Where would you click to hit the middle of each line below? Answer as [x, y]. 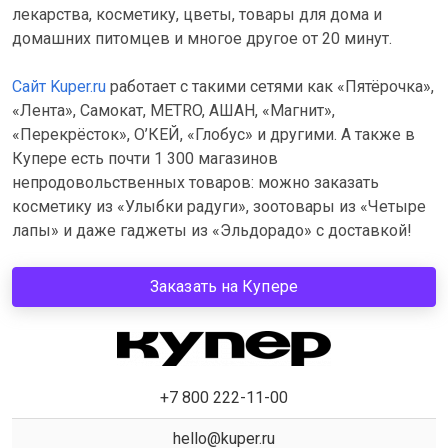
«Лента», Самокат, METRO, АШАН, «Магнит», [173, 110]
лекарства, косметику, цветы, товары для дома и [197, 14]
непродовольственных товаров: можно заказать [195, 182]
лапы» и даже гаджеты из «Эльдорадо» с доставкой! [212, 230]
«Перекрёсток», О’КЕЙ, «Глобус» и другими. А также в [213, 134]
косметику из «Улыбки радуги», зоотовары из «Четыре [219, 206]
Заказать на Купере [224, 286]
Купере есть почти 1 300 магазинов [145, 158]
